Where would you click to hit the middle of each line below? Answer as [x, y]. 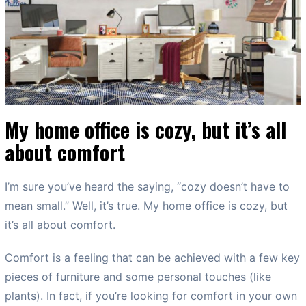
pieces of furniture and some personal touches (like [138, 276]
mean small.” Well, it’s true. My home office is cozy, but [146, 205]
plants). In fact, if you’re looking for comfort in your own [151, 295]
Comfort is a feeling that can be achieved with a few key [152, 257]
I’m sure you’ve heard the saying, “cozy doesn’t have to [147, 186]
